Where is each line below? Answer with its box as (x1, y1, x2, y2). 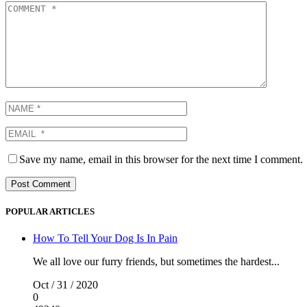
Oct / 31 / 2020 (33, 278, 98, 291)
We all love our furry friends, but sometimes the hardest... (33, 255, 280, 267)
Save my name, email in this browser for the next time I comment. (19, 153, 303, 165)
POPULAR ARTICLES (5, 206, 95, 217)
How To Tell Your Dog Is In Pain (33, 232, 177, 244)
